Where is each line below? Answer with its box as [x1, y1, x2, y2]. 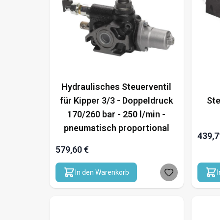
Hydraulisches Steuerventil [61, 81, 172, 92]
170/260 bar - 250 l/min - [67, 109, 166, 119]
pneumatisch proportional [63, 122, 169, 133]
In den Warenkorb [75, 168, 129, 176]
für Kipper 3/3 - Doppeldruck [60, 95, 173, 106]
